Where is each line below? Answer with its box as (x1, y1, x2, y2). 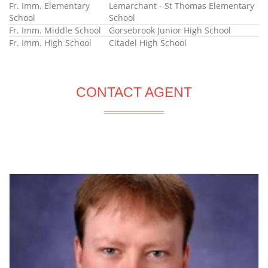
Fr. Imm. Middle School (9, 25, 101, 36)
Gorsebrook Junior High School (109, 25, 232, 36)
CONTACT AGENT (76, 84, 192, 100)
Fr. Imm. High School (9, 37, 92, 49)
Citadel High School (109, 37, 187, 49)
